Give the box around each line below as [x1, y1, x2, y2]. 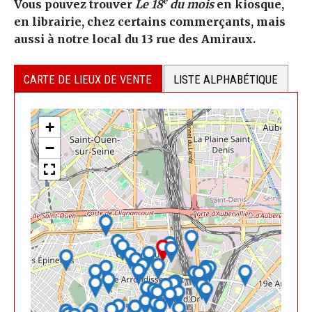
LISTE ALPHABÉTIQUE [173, 72, 279, 86]
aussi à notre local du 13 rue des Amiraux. [14, 31, 256, 46]
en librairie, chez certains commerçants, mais [14, 14, 286, 29]
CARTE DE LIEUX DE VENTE [24, 72, 153, 86]
